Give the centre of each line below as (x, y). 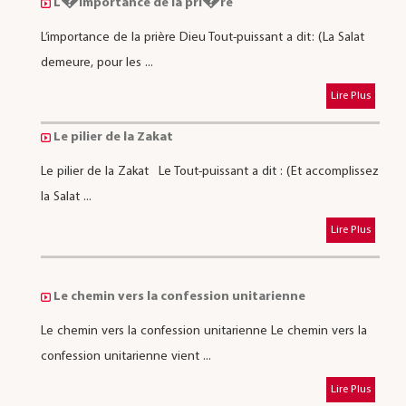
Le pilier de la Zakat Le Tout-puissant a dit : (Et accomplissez (209, 171)
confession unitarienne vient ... (126, 356)
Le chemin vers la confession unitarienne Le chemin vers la (203, 331)
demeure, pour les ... (97, 63)
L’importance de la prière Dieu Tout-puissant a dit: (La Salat (202, 37)
